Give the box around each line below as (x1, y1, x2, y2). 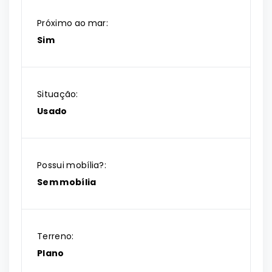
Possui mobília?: (37, 159, 107, 171)
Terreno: (37, 230, 74, 242)
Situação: (37, 88, 78, 100)
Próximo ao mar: (37, 17, 108, 29)
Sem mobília (37, 176, 97, 188)
